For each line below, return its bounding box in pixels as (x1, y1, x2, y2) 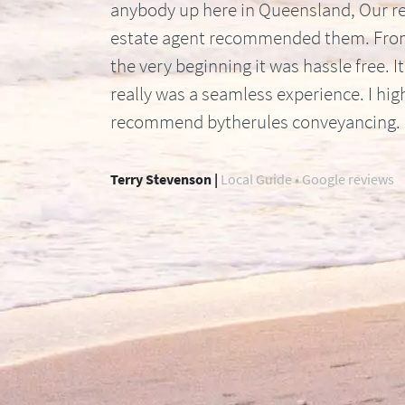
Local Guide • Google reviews (218, 169, 394, 188)
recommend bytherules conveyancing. (110, 108, 400, 134)
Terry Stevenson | (110, 169, 218, 188)
